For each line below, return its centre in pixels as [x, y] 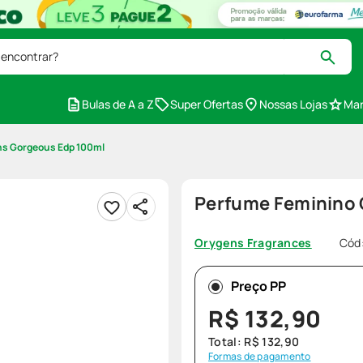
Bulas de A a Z [118, 104]
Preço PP [258, 286]
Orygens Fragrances [253, 243]
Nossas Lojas [293, 104]
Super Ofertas [207, 104]
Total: [226, 342]
